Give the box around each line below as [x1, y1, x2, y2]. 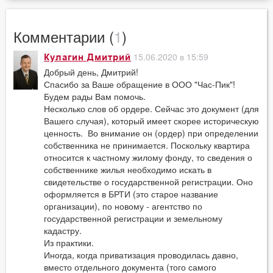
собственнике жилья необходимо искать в [44, 163, 212, 175]
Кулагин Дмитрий [44, 52, 132, 63]
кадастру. [44, 224, 82, 236]
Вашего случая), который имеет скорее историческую [44, 114, 260, 127]
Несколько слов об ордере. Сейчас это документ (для [44, 102, 260, 115]
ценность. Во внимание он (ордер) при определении [44, 126, 259, 139]
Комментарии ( [13, 26, 115, 48]
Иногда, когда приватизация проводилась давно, [44, 248, 239, 261]
